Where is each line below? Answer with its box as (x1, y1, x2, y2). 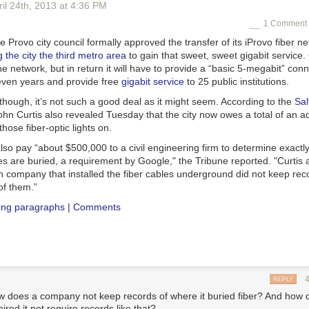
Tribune (195, 155, 228, 166)
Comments (73, 201, 121, 212)
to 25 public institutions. (184, 76, 289, 87)
